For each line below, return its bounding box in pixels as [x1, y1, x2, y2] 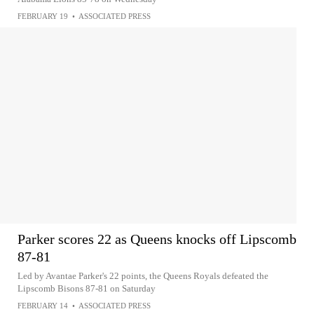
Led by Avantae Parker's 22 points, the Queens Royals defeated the [18, 271, 268, 281]
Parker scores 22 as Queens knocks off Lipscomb [18, 231, 296, 247]
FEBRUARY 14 [18, 301, 68, 310]
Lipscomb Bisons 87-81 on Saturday [18, 283, 156, 294]
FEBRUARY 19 [18, 12, 68, 20]
